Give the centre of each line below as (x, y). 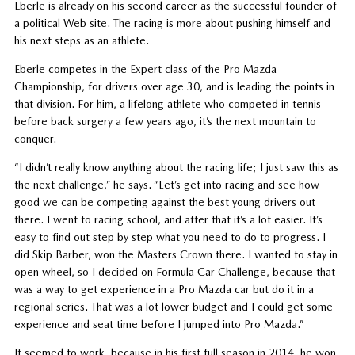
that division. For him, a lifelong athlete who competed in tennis (167, 103)
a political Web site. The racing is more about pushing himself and (172, 23)
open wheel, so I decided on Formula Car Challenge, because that (174, 271)
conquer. (35, 138)
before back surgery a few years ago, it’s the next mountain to (165, 121)
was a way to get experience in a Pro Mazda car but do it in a (164, 289)
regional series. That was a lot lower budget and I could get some (173, 306)
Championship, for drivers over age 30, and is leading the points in (174, 86)
